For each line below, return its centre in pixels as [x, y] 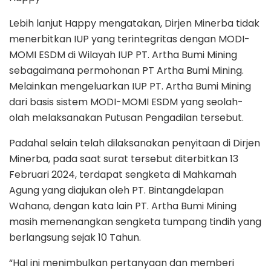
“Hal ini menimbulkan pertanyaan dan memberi [122, 263]
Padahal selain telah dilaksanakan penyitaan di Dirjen [135, 143]
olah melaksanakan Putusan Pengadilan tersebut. [126, 117]
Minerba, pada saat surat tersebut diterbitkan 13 [124, 158]
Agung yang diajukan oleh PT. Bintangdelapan [116, 190]
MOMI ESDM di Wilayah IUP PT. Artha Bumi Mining [123, 54]
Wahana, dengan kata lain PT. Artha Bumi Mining [123, 206]
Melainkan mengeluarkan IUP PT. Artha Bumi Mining [130, 86]
